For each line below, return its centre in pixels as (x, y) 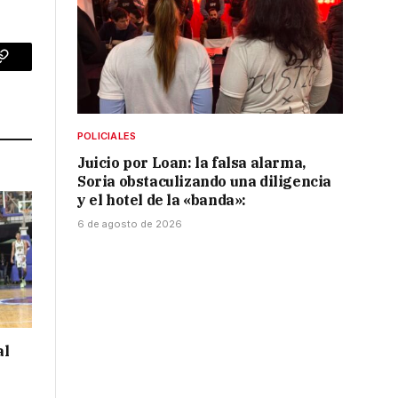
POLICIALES (107, 136)
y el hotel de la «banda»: (162, 200)
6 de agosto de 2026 (130, 224)
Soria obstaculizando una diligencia (205, 182)
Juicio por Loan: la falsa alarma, (191, 163)
